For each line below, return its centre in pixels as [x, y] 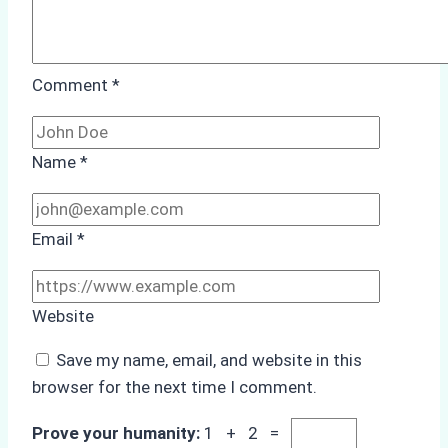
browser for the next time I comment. [174, 387]
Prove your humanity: [118, 433]
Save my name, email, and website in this [209, 360]
